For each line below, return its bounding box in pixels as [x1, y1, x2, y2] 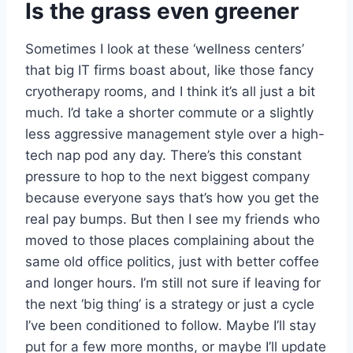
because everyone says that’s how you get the [25, 190, 319, 206]
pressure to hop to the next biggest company [25, 169, 310, 185]
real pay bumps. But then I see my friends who [25, 211, 320, 228]
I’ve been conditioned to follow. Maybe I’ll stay [25, 318, 316, 334]
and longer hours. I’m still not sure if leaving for [25, 275, 321, 292]
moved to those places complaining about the [25, 232, 314, 249]
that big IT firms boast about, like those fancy [25, 62, 314, 79]
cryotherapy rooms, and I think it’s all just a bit [25, 84, 315, 100]
